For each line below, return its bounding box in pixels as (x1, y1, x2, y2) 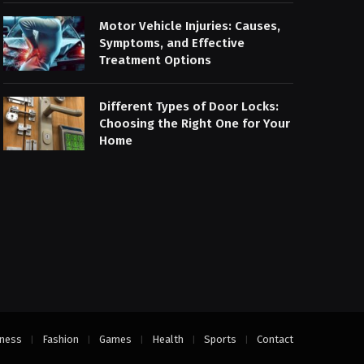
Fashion (42, 333, 79, 346)
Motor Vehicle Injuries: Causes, (99, 19, 281, 34)
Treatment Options (99, 53, 212, 68)
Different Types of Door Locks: (99, 98, 279, 114)
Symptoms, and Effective (99, 36, 245, 51)
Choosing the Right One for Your (99, 115, 291, 131)
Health (152, 333, 184, 346)
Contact (257, 333, 293, 346)
